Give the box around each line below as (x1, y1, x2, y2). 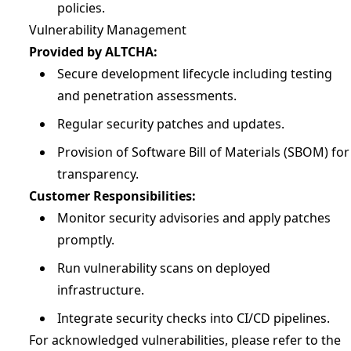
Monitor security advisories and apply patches (57, 209, 331, 226)
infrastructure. (57, 281, 144, 299)
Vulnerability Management (29, 21, 186, 38)
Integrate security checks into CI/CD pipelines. (57, 309, 330, 327)
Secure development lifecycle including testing (57, 65, 332, 82)
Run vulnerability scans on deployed (57, 259, 270, 277)
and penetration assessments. (57, 87, 237, 104)
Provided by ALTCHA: (29, 43, 157, 60)
